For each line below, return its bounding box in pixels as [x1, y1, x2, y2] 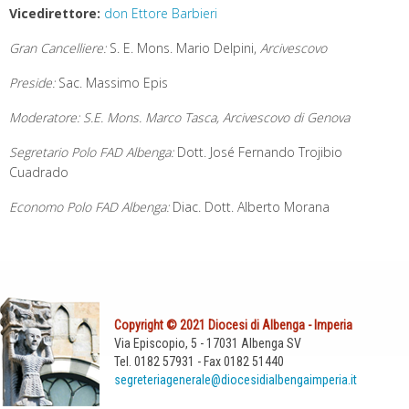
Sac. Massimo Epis [55, 74, 168, 91]
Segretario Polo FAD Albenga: [9, 143, 177, 161]
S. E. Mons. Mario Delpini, [110, 39, 260, 57]
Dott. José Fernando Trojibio [177, 143, 342, 161]
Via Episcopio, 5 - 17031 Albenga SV [114, 336, 301, 351]
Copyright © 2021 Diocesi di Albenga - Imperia [114, 318, 352, 332]
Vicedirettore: [9, 5, 100, 22]
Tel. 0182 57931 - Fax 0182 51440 [114, 354, 284, 369]
